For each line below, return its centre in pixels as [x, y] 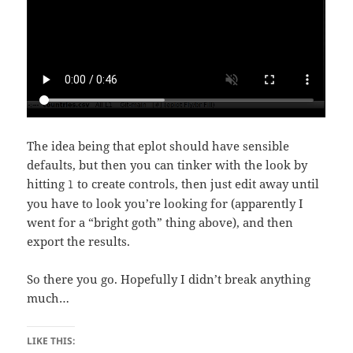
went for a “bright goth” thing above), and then [160, 222]
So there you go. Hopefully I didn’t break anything [169, 279]
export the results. [79, 241]
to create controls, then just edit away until [197, 183]
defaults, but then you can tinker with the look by [167, 164]
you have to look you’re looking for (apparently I [165, 203]
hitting [48, 183]
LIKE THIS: [51, 340]
